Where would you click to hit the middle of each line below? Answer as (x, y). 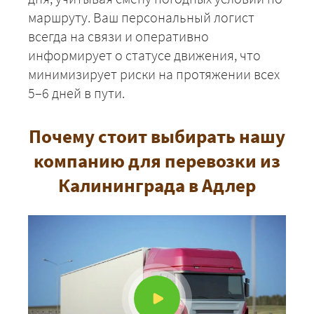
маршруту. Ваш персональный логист (141, 17)
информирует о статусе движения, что (144, 55)
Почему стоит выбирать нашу (157, 136)
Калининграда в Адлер (157, 185)
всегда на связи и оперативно (118, 36)
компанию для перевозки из (157, 160)
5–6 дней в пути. (76, 93)
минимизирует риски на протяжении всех (154, 74)
